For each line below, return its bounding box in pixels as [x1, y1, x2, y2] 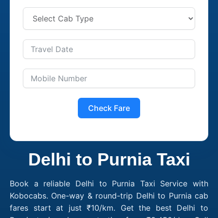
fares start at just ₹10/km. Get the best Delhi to [10, 202, 208, 213]
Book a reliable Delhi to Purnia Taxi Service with [10, 178, 208, 188]
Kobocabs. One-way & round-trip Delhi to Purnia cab [10, 190, 208, 200]
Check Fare [88, 103, 130, 113]
